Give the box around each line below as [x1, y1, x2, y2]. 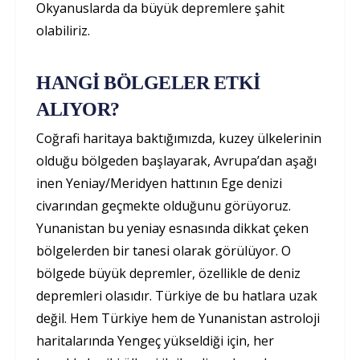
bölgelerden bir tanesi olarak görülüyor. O [36, 241, 291, 260]
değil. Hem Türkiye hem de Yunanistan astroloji [36, 309, 320, 327]
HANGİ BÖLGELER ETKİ [36, 72, 260, 93]
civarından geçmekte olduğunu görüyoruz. [36, 196, 291, 215]
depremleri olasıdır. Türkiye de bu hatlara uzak [36, 286, 317, 305]
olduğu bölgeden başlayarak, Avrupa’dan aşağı [36, 151, 317, 170]
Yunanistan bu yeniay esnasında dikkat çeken [36, 219, 309, 237]
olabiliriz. [36, 21, 90, 39]
